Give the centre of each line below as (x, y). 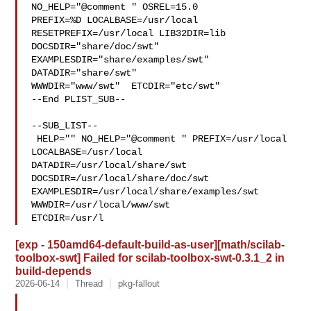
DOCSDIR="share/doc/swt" (95, 47)
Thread (89, 284)
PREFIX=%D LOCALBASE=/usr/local (115, 20)
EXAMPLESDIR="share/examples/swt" (120, 60)
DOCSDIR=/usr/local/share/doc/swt (123, 178)
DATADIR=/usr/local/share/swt (109, 165)
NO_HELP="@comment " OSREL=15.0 (118, 7)
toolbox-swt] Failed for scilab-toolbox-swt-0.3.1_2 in (150, 258)
